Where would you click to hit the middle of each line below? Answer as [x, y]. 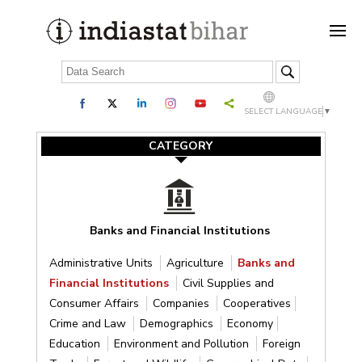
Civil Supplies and [228, 283]
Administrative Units [102, 263]
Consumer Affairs [95, 303]
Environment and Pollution [183, 343]
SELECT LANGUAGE [284, 111]
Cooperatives [257, 303]
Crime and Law [89, 323]
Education [76, 343]
